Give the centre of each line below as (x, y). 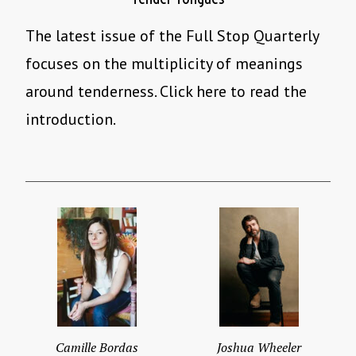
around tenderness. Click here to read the (166, 92)
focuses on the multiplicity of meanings (164, 64)
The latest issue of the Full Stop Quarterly (172, 36)
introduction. (71, 120)
